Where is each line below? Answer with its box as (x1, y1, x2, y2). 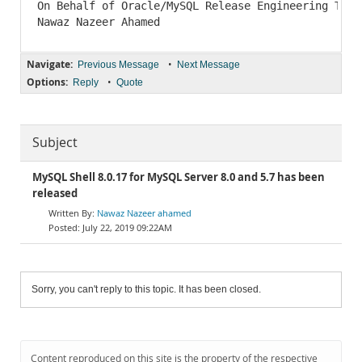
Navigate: (27, 57, 73, 71)
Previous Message (78, 59, 159, 70)
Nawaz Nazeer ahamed (97, 207, 192, 219)
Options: (27, 75, 68, 89)
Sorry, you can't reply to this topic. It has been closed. (32, 284, 261, 295)
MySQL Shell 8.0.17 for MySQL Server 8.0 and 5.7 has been (32, 170, 325, 184)
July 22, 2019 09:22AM (82, 221, 172, 234)
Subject (32, 134, 78, 151)
